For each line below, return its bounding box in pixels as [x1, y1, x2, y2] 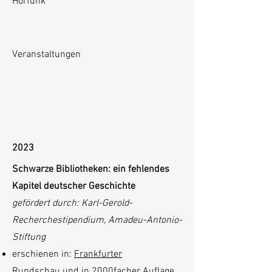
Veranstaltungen [12, 49, 81, 61]
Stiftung [12, 231, 46, 243]
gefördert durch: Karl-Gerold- [12, 197, 132, 209]
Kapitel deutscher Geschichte [12, 180, 135, 192]
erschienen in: [12, 248, 74, 260]
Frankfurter [74, 248, 122, 260]
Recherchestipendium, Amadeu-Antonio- [12, 214, 182, 226]
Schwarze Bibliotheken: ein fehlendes [12, 163, 169, 175]
